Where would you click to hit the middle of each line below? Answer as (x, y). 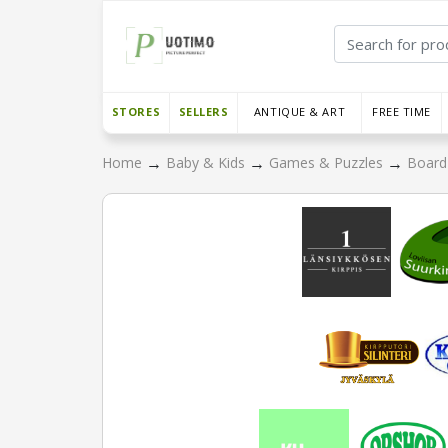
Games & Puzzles (328, 163)
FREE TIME (401, 111)
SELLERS (203, 111)
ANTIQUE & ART (299, 111)
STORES (136, 111)
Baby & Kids (207, 163)
